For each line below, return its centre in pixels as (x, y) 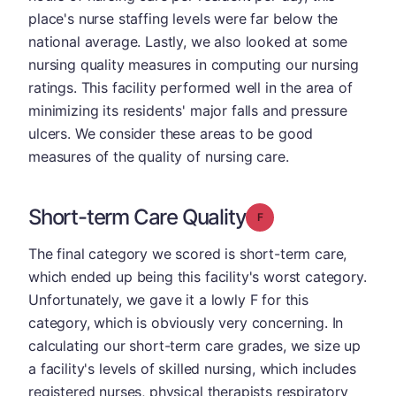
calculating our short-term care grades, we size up (194, 346)
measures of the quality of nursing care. (159, 156)
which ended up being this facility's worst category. (198, 277)
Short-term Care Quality (137, 217)
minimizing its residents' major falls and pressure (188, 110)
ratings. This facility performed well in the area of (190, 88)
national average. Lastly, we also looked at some (188, 42)
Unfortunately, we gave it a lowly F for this (168, 300)
